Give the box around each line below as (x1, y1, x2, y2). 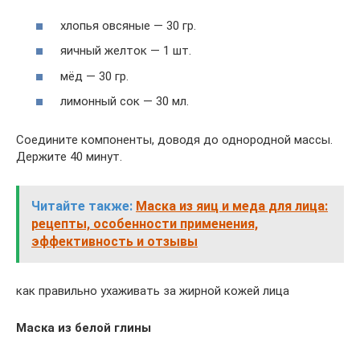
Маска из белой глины (16, 321, 151, 335)
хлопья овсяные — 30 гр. (60, 18, 196, 33)
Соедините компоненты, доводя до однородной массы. (16, 133, 333, 147)
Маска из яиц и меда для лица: (136, 198, 328, 214)
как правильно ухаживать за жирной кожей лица (16, 284, 289, 298)
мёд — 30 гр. (60, 68, 129, 84)
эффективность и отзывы (31, 234, 198, 249)
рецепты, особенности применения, (31, 216, 258, 231)
